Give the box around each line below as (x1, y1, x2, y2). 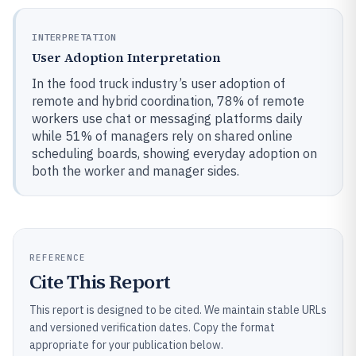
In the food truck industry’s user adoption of (32, 75, 285, 91)
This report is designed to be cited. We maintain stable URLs (29, 303, 327, 317)
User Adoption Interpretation (32, 48, 221, 66)
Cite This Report (29, 269, 171, 295)
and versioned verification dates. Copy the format (29, 320, 275, 335)
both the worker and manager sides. (32, 163, 239, 179)
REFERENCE (29, 252, 87, 263)
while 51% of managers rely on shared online (32, 128, 292, 144)
